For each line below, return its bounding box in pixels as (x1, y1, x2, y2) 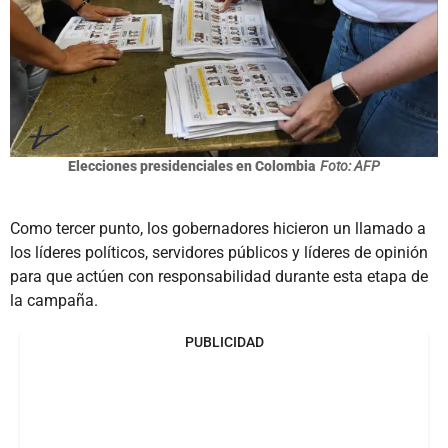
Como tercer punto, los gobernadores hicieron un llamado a (10, 218, 426, 238)
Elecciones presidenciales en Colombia (68, 157, 315, 174)
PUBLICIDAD (184, 333, 264, 350)
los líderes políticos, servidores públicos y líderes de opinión (10, 242, 428, 262)
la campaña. (10, 290, 98, 310)
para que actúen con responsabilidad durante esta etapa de (10, 266, 428, 286)
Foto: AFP (320, 157, 380, 174)
